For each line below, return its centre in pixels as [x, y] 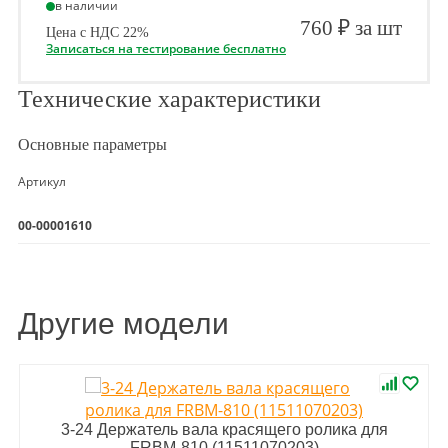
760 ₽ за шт [350, 28]
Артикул [42, 181]
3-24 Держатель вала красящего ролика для [224, 429]
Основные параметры [92, 144]
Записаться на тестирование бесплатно [166, 48]
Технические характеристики [169, 99]
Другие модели [123, 323]
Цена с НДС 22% [97, 32]
